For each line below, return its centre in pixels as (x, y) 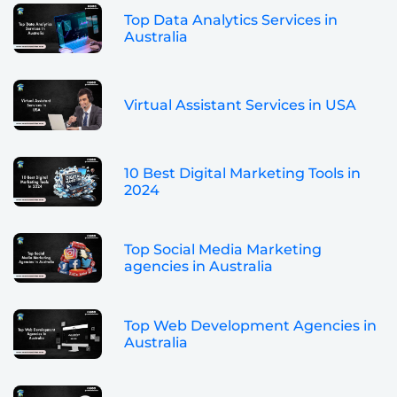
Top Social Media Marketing (223, 250)
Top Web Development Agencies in (250, 326)
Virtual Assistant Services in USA (240, 105)
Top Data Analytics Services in (231, 20)
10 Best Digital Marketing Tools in (242, 173)
